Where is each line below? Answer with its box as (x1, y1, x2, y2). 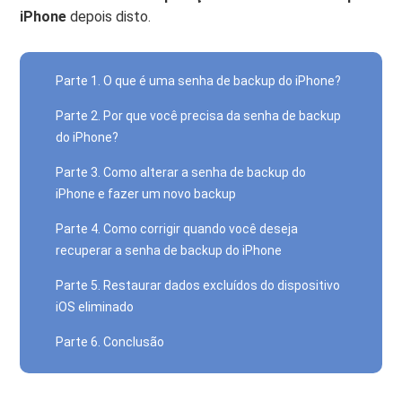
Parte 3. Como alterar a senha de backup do (56, 165, 307, 179)
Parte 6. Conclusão (56, 335, 165, 349)
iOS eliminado (56, 300, 135, 314)
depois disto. (66, 8, 152, 25)
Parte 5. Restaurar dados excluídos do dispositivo (56, 278, 341, 293)
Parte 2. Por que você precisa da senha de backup (56, 109, 342, 123)
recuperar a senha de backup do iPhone (56, 243, 283, 258)
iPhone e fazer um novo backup (56, 187, 237, 201)
